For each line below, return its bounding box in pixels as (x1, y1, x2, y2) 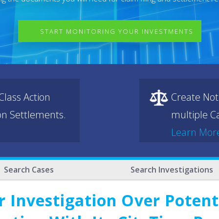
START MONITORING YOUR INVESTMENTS (40, 27, 194, 36)
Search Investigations (130, 164, 213, 175)
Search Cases (4, 164, 54, 175)
